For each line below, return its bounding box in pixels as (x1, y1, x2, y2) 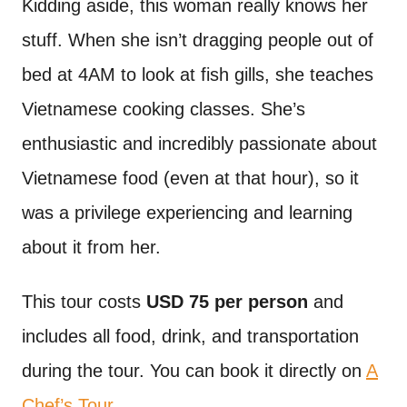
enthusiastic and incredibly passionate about (22, 134, 377, 154)
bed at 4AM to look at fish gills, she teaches (22, 65, 373, 84)
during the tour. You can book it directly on (22, 361, 366, 381)
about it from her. (22, 237, 161, 257)
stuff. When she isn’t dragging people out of (22, 30, 373, 50)
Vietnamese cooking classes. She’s (22, 99, 305, 119)
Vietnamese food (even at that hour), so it (22, 168, 359, 188)
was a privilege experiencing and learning (22, 203, 352, 223)
